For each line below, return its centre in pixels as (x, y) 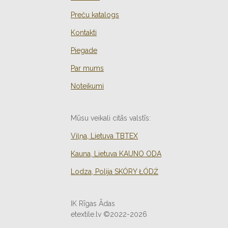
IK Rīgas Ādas (93, 204)
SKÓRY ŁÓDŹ (136, 172)
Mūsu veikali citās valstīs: (111, 118)
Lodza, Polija (93, 172)
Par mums (87, 68)
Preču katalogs (95, 15)
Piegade (84, 51)
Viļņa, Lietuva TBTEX (104, 136)
